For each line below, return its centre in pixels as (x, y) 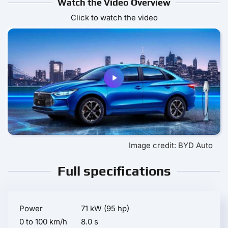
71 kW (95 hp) (105, 209)
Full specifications (114, 171)
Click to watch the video (114, 18)
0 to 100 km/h (43, 222)
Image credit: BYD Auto (171, 146)
